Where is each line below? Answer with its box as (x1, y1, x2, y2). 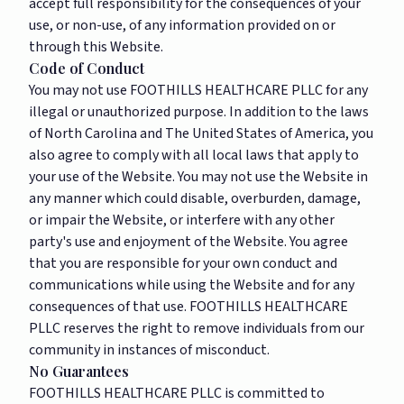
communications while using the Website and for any (29, 275, 354, 295)
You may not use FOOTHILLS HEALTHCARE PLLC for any (29, 80, 368, 100)
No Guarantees (29, 362, 129, 381)
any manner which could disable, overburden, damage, (29, 188, 361, 208)
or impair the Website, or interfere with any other (29, 210, 335, 230)
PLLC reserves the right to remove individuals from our (29, 318, 364, 338)
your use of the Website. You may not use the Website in (29, 167, 368, 187)
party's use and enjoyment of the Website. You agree (29, 232, 348, 252)
